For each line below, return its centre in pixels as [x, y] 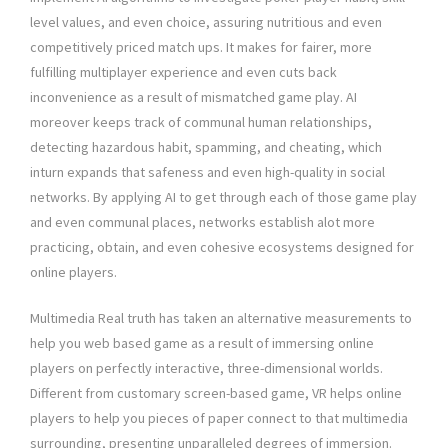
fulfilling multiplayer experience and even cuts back [183, 72]
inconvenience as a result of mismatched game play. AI [193, 97]
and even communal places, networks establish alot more [202, 222]
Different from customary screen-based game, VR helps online [216, 393]
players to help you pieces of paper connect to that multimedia [219, 418]
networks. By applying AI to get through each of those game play [223, 197]
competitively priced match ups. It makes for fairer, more [201, 47]
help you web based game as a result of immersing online [202, 343]
